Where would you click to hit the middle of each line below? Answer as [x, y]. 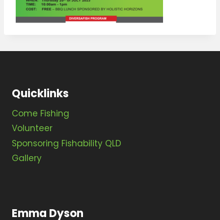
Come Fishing [41, 114]
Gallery [27, 158]
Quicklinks [40, 93]
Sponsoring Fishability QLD [67, 143]
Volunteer [32, 128]
